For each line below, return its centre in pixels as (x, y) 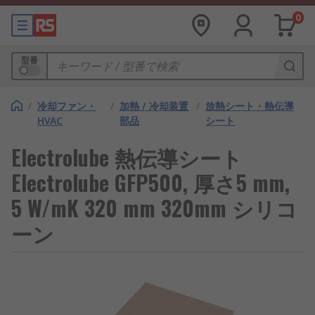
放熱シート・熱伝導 (250, 106)
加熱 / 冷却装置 (154, 106)
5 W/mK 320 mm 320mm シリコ (154, 208)
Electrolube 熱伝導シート (127, 157)
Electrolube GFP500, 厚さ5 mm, (150, 182)
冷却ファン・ (67, 106)
